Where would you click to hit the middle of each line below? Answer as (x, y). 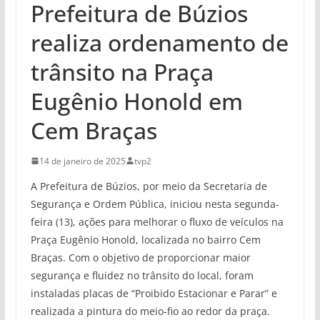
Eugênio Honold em (136, 101)
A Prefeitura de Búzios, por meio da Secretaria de (149, 186)
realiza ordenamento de (159, 42)
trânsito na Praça (122, 71)
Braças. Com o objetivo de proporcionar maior (140, 257)
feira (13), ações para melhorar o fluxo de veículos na (157, 221)
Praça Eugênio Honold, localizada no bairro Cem (145, 239)
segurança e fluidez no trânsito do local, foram (142, 275)
